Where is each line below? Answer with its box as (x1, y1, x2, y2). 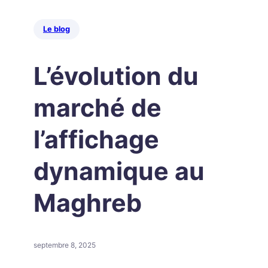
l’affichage (33, 124, 159, 154)
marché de (33, 92, 162, 123)
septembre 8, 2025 (33, 240, 96, 249)
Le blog (43, 25, 70, 34)
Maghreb (33, 187, 142, 218)
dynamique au (33, 156, 205, 186)
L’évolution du (33, 60, 199, 91)
